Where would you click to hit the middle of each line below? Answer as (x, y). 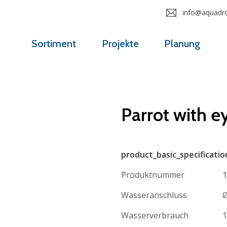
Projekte (120, 44)
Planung (182, 44)
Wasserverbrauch (155, 215)
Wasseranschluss (154, 195)
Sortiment (54, 44)
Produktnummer (153, 175)
